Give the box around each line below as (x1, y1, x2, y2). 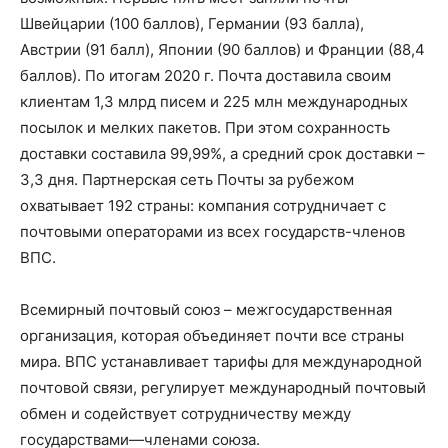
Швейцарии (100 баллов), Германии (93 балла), (20, 14, 364, 34)
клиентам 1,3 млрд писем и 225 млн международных (20, 92, 408, 112)
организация (20, 326, 113, 346)
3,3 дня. (20, 170, 82, 190)
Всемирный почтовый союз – (20, 300, 236, 320)
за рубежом (264, 170, 354, 190)
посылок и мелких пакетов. (20, 118, 225, 138)
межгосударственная (236, 300, 392, 320)
